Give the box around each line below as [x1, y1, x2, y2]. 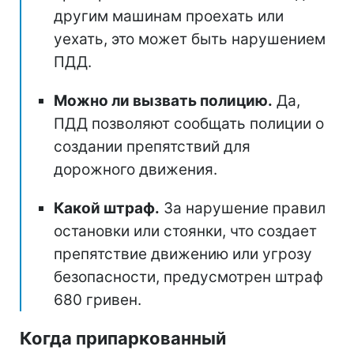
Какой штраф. [54, 198, 160, 217]
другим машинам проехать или [54, 6, 284, 25]
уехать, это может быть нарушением [54, 29, 326, 48]
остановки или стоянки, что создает [54, 221, 317, 240]
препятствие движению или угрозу [54, 244, 312, 263]
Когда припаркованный [20, 327, 226, 348]
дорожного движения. [54, 160, 217, 179]
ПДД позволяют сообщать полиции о [54, 114, 324, 133]
